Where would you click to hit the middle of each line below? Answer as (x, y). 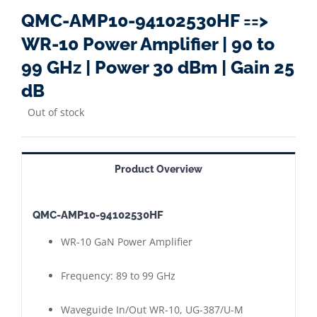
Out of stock (56, 112)
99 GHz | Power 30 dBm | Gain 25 (158, 67)
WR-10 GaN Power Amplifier (127, 242)
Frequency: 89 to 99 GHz (118, 276)
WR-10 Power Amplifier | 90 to (148, 44)
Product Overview (158, 169)
